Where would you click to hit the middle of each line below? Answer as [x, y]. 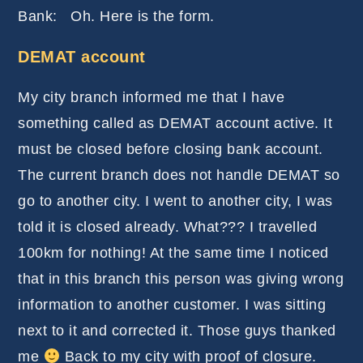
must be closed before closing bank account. [171, 149]
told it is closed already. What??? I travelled [168, 227]
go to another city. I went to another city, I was [175, 201]
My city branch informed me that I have [152, 98]
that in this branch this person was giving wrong [181, 279]
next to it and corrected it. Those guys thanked [177, 331]
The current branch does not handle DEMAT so [179, 175]
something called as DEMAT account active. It [175, 124]
